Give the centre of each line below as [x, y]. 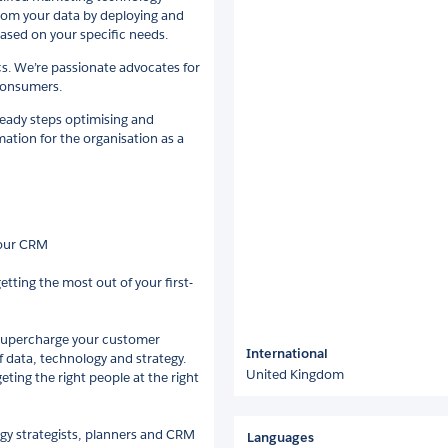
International [287, 353]
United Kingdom [295, 374]
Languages [280, 437]
